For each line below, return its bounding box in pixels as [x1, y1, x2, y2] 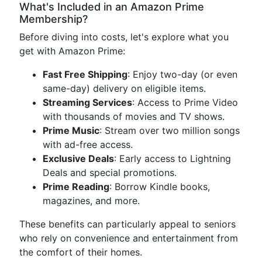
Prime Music [43, 125, 99, 136]
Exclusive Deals [43, 153, 114, 164]
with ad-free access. [43, 139, 133, 150]
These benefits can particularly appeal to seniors [19, 218, 236, 230]
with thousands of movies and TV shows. [43, 111, 225, 122]
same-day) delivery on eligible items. [43, 82, 206, 94]
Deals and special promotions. [43, 167, 177, 178]
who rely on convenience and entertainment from [19, 232, 238, 244]
